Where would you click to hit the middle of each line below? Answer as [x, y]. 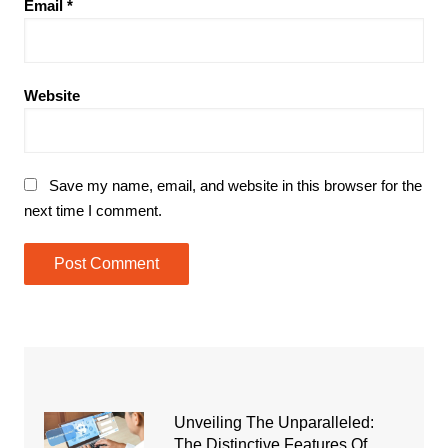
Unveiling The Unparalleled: [273, 423]
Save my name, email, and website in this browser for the [235, 186]
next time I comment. [92, 211]
